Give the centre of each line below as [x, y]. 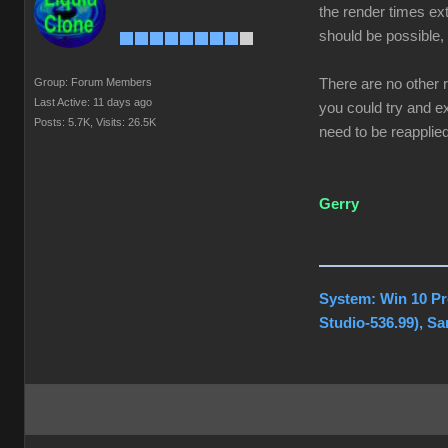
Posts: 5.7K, [63, 122]
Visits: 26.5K [126, 122]
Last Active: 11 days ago [93, 102]
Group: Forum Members [93, 82]
